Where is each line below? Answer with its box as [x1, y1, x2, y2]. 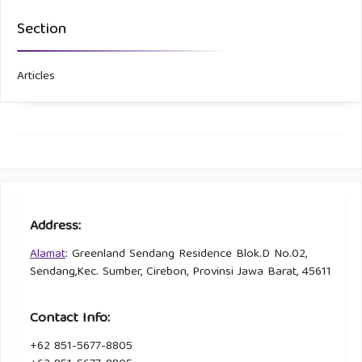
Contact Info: [29, 306, 110, 332]
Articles [17, 65, 55, 87]
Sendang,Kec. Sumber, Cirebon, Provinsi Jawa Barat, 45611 [29, 262, 331, 284]
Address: [29, 214, 81, 240]
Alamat [29, 244, 65, 266]
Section [17, 15, 66, 44]
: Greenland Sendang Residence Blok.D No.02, [65, 244, 307, 266]
